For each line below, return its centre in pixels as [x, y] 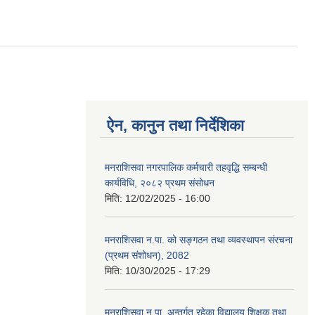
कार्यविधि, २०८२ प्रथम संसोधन [160, 182]
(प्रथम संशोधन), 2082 [147, 255]
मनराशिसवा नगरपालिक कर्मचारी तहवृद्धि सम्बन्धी [186, 167]
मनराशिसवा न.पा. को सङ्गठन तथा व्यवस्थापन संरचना [199, 239]
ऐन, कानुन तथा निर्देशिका [175, 125]
